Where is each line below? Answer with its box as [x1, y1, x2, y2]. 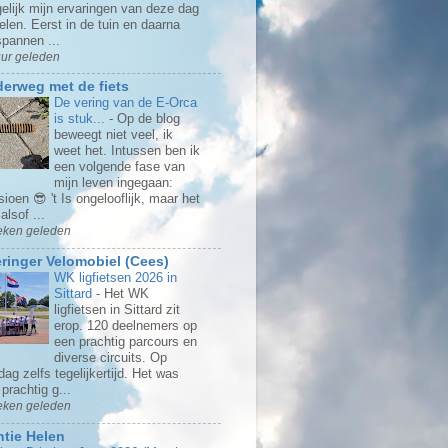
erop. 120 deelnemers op [54, 318, 197, 334]
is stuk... [54, 111, 109, 127]
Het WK [104, 286, 149, 302]
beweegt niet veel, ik [54, 127, 173, 143]
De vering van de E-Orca [54, 95, 197, 111]
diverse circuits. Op [54, 350, 167, 366]
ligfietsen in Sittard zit [54, 302, 180, 318]
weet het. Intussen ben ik [54, 143, 200, 159]
